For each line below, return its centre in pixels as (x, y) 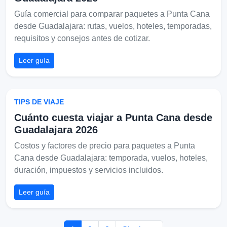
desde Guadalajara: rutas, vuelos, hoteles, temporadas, (113, 26)
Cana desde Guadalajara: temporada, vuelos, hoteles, (111, 158)
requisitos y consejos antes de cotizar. (82, 38)
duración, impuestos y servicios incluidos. (89, 170)
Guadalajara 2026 (56, 129)
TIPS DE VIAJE (39, 102)
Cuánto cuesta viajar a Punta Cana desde (113, 117)
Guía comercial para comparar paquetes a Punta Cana (112, 14)
